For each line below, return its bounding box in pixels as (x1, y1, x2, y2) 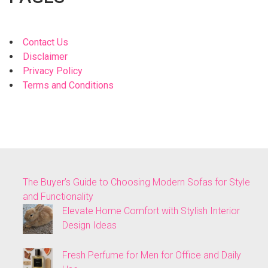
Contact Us (23, 36, 68, 48)
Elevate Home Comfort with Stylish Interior (62, 205, 240, 217)
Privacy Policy (23, 65, 83, 77)
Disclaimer (23, 51, 68, 63)
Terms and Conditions (23, 80, 114, 92)
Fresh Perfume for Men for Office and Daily (62, 249, 241, 261)
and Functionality (23, 191, 93, 203)
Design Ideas (62, 220, 117, 232)
